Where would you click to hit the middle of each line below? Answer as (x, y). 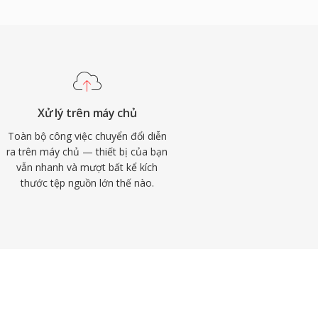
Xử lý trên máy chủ (87, 113)
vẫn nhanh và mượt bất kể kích (87, 167)
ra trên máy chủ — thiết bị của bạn (87, 152)
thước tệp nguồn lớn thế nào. (87, 183)
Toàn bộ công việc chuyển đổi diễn (87, 136)
